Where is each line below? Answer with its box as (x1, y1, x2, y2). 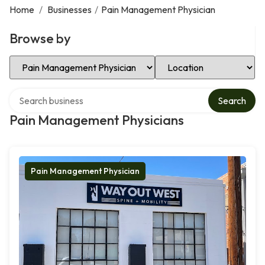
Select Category (9, 54, 76, 66)
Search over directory (9, 87, 97, 99)
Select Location (154, 54, 219, 66)
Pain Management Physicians (9, 112, 184, 128)
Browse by (9, 30, 71, 47)
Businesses (47, 4, 92, 15)
